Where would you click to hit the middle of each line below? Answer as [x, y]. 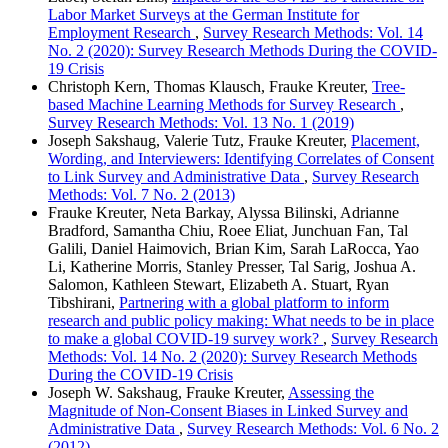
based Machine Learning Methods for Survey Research [224, 104]
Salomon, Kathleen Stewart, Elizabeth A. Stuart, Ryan [218, 284]
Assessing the [331, 392]
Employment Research [121, 32]
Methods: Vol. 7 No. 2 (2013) [141, 194]
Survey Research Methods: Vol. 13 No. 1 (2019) [201, 122]
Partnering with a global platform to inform [254, 302]
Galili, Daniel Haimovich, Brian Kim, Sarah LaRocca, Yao [233, 248]
